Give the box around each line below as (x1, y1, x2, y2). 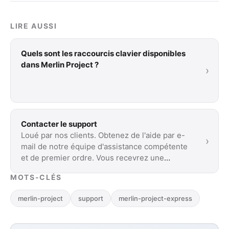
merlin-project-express (119, 194, 192, 202)
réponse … (21, 164, 59, 174)
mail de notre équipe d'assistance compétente (21, 141, 188, 151)
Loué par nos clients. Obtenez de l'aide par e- (21, 130, 185, 140)
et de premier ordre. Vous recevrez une (21, 152, 164, 163)
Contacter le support (21, 119, 97, 129)
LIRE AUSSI (10, 21, 57, 30)
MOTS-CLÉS (10, 172, 62, 181)
